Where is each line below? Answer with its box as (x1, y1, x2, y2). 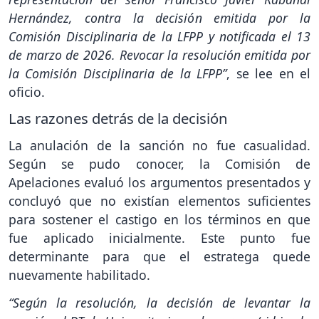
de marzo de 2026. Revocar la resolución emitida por (9, 46, 310, 63)
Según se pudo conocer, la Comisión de (9, 155, 310, 173)
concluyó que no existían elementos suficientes (9, 192, 310, 210)
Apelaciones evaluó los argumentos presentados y (9, 174, 310, 192)
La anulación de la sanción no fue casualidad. (9, 137, 310, 155)
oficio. (9, 83, 45, 100)
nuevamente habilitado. (9, 266, 150, 284)
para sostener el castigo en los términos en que (9, 211, 310, 229)
